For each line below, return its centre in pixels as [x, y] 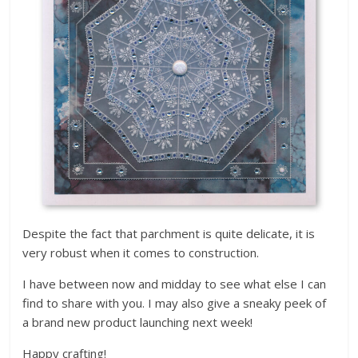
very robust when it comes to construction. [141, 252]
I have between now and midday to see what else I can [175, 283]
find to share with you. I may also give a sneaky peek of [175, 302]
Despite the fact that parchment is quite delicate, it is [169, 233]
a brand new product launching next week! [138, 322]
